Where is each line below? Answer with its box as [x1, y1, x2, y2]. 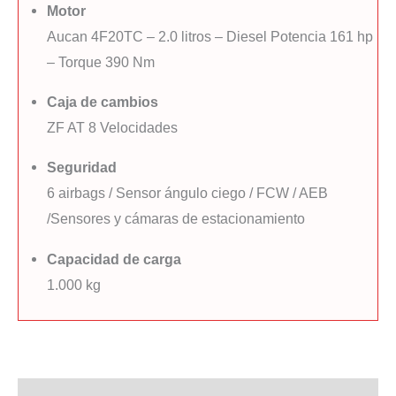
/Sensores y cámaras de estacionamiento [47, 210, 306, 227]
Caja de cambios [47, 94, 159, 110]
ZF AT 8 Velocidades [47, 119, 179, 136]
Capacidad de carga [47, 250, 182, 267]
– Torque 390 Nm [47, 53, 156, 70]
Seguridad [47, 159, 118, 176]
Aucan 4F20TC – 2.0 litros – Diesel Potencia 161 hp [47, 27, 374, 44]
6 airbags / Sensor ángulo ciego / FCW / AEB [47, 185, 329, 202]
